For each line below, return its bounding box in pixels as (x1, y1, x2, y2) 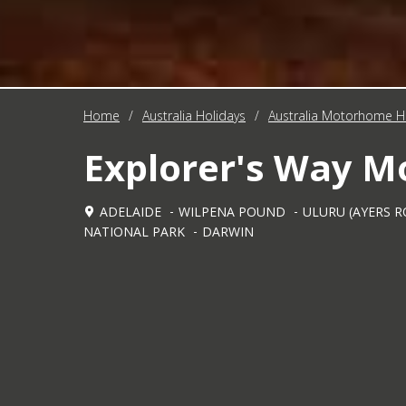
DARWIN (202, 223, 254, 241)
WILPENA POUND (179, 203, 285, 221)
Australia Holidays (142, 107, 246, 125)
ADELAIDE (100, 203, 161, 221)
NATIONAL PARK (83, 223, 185, 241)
